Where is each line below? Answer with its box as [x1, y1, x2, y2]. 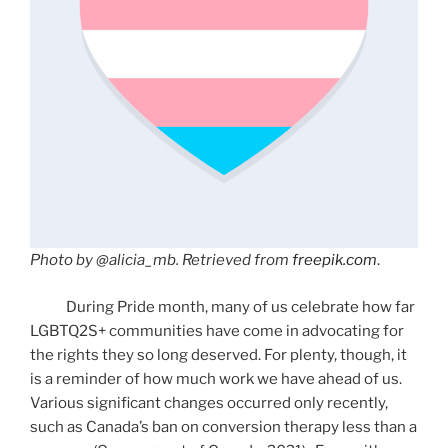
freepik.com [292, 251, 377, 269]
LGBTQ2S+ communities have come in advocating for [30, 321, 404, 340]
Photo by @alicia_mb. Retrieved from [30, 251, 292, 269]
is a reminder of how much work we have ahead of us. [30, 369, 402, 388]
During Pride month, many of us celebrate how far [66, 297, 415, 316]
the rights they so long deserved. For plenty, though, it [30, 345, 407, 364]
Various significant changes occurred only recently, [30, 393, 388, 412]
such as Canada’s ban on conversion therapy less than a [30, 417, 417, 436]
